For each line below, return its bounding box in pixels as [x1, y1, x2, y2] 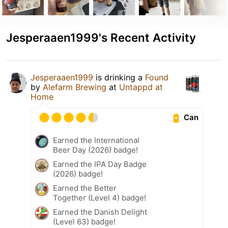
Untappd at [119, 81, 163, 92]
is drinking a [93, 72, 145, 82]
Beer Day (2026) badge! [53, 145, 138, 155]
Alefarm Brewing [43, 81, 106, 92]
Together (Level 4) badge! [53, 192, 146, 203]
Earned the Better [53, 183, 117, 193]
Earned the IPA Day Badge [53, 159, 147, 169]
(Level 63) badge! [53, 216, 116, 226]
